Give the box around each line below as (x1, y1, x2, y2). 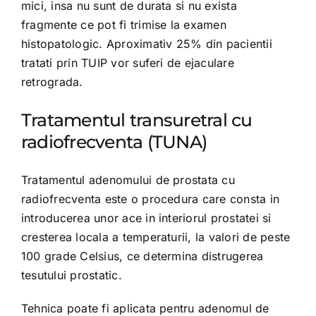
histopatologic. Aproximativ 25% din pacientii (20, 37, 272, 51)
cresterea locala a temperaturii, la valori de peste (20, 230, 291, 244)
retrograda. (20, 75, 83, 89)
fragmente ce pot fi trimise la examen (20, 18, 226, 32)
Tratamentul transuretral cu (20, 109, 253, 130)
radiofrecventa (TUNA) (20, 131, 207, 152)
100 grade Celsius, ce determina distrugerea (20, 249, 264, 263)
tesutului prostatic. (20, 268, 122, 282)
